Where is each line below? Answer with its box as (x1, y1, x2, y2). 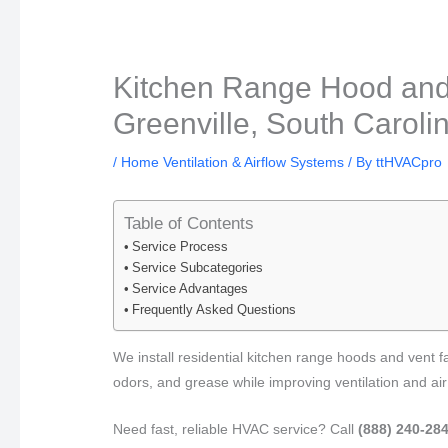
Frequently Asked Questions (131, 303, 296, 318)
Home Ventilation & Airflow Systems (121, 153, 345, 170)
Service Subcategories (131, 261, 263, 276)
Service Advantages (131, 282, 248, 297)
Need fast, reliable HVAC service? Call (113, 421, 359, 438)
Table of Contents (124, 214, 255, 234)
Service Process (131, 240, 228, 255)
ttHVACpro (376, 153, 443, 170)
